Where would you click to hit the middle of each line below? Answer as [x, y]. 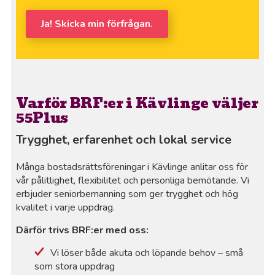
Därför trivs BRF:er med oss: [83, 230]
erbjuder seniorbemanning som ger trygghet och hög [127, 194]
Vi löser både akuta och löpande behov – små [147, 253]
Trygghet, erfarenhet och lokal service [124, 140]
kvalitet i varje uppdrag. [66, 208]
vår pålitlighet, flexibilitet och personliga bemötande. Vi [133, 181]
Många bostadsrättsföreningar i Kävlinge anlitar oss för [132, 167]
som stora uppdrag [75, 267]
